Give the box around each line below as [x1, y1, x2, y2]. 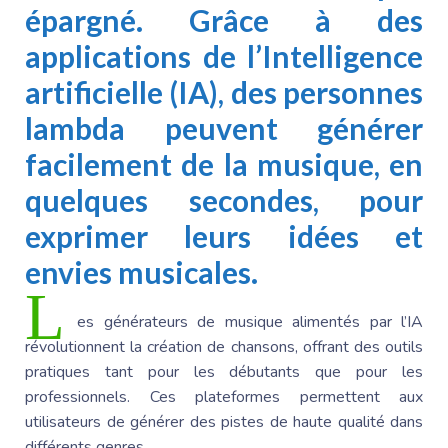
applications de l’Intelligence [25, 38, 423, 75]
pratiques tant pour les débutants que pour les [25, 361, 423, 384]
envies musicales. [25, 254, 264, 291]
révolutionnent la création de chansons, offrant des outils [25, 336, 423, 359]
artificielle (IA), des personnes [25, 74, 423, 111]
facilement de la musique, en [25, 146, 423, 183]
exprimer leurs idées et [25, 218, 423, 255]
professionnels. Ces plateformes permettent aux [25, 386, 423, 409]
